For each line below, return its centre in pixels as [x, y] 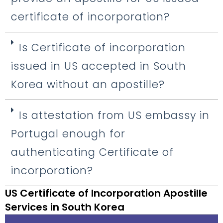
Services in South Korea [65, 207]
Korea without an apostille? [88, 85]
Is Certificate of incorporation [102, 48]
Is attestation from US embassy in [114, 115]
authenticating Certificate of [92, 152]
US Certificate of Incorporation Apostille [106, 193]
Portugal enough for [68, 134]
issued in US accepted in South [99, 66]
